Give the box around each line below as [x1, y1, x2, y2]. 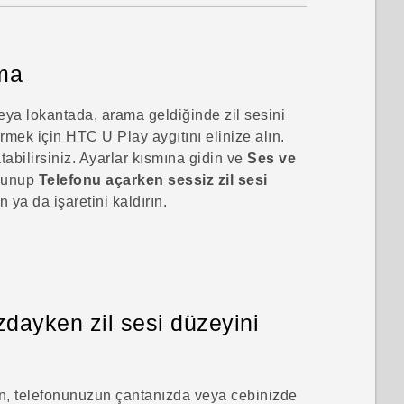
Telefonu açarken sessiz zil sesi [38, 172, 268, 188]
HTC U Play [66, 129, 149, 145]
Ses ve [247, 151, 297, 167]
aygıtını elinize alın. [148, 129, 285, 145]
